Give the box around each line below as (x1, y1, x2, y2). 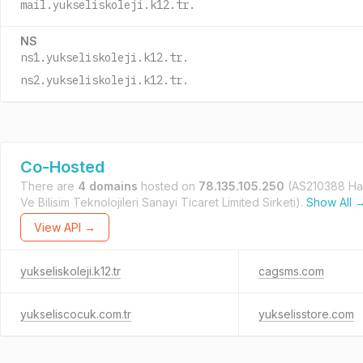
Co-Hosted (20, 157, 105, 177)
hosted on (138, 179, 199, 193)
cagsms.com (258, 264, 324, 278)
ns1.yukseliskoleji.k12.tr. (20, 50, 189, 65)
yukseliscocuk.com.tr (20, 307, 131, 321)
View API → (34, 220, 96, 234)
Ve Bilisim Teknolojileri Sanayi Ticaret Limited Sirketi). (20, 195, 306, 209)
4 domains (78, 179, 138, 193)
